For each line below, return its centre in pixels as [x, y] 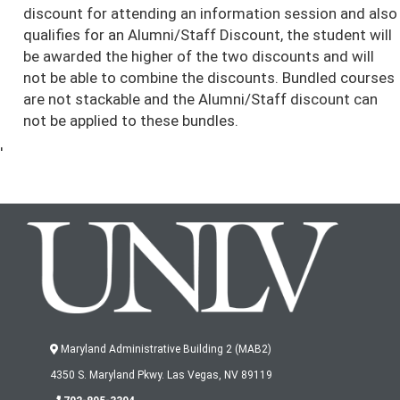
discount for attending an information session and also [210, 13]
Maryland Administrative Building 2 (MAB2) [164, 350]
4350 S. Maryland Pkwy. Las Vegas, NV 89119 [161, 375]
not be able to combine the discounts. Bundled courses [208, 78]
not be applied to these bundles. [130, 121]
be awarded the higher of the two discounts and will [198, 56]
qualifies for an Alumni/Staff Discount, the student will [207, 35]
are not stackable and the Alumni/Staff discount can [200, 99]
